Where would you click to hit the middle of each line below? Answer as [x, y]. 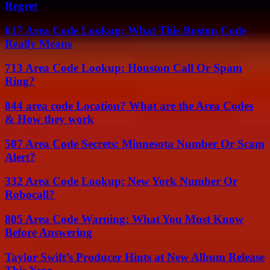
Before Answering [49, 233]
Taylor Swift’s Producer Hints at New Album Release [135, 257]
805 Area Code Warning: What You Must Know [124, 219]
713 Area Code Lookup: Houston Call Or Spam [124, 68]
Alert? [20, 157]
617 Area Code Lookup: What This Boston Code [126, 30]
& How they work [49, 119]
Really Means [38, 43]
